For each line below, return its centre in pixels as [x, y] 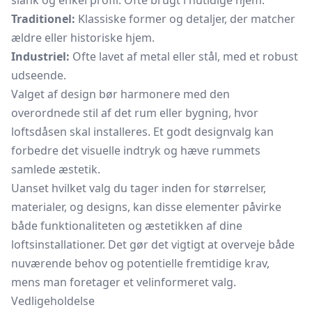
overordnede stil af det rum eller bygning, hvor [135, 113]
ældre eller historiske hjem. [83, 38]
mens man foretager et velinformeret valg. [124, 282]
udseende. [39, 75]
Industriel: [40, 56]
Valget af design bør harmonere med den [120, 94]
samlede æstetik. [56, 169]
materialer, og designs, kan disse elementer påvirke [146, 207]
